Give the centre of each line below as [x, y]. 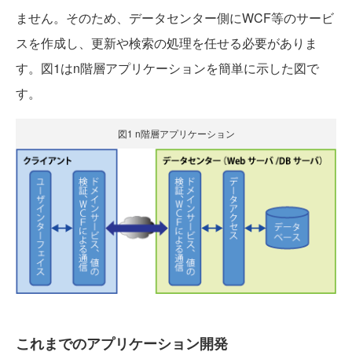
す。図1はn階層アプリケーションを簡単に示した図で [167, 68]
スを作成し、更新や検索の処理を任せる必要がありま [167, 42]
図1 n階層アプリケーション [176, 133]
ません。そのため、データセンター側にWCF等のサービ [175, 17]
